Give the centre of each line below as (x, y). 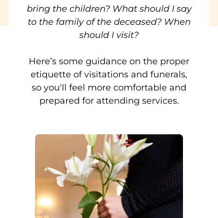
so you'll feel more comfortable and (109, 88)
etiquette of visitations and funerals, (109, 75)
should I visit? (109, 35)
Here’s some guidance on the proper (109, 62)
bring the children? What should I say (109, 9)
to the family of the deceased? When (109, 22)
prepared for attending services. (109, 101)
